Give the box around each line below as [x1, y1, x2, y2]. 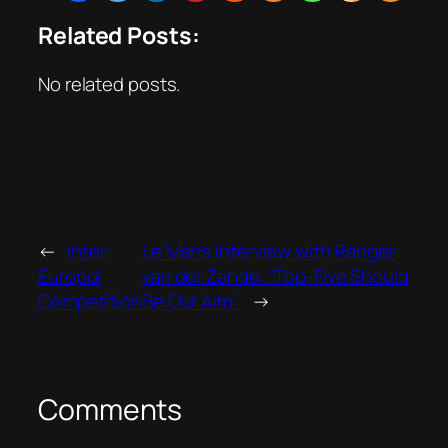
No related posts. [38, 70, 181, 97]
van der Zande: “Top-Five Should [141, 263, 409, 290]
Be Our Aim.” [141, 288, 241, 315]
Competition [38, 288, 142, 315]
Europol [38, 263, 102, 290]
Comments [38, 390, 183, 430]
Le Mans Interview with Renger [141, 238, 396, 265]
